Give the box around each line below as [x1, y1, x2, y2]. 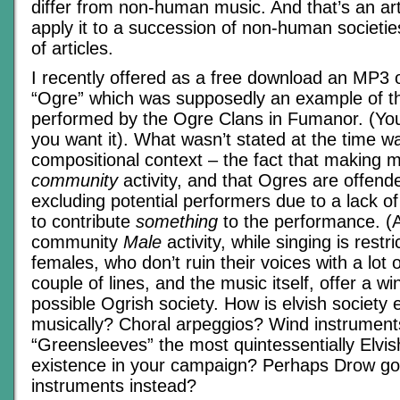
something [136, 212, 218, 232]
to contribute [31, 212, 136, 232]
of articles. [31, 38, 113, 59]
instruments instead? [31, 376, 196, 396]
